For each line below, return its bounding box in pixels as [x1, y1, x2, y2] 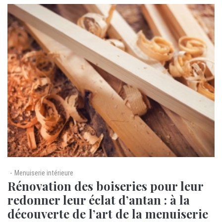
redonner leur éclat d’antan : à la [7, 192, 190, 208]
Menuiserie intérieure [14, 169, 73, 177]
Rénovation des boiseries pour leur [7, 178, 203, 194]
